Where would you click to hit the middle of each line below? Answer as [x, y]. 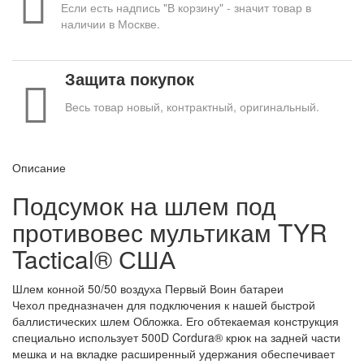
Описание [39, 167]
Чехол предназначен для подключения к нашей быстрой [164, 304]
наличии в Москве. [110, 23]
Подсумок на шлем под [144, 205]
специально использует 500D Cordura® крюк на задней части [176, 337]
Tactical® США [94, 258]
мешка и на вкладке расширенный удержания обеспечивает [173, 353]
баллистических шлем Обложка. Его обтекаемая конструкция [175, 321]
